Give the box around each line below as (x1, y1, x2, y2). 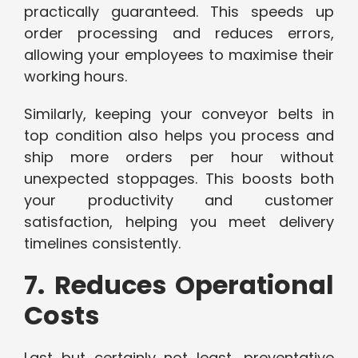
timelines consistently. (24, 233, 181, 254)
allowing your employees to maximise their (24, 45, 334, 66)
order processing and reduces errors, (24, 23, 334, 44)
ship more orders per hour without (24, 147, 334, 168)
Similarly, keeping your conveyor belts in (24, 104, 334, 125)
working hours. (24, 66, 127, 87)
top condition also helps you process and (24, 125, 334, 146)
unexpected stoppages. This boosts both (24, 169, 334, 189)
